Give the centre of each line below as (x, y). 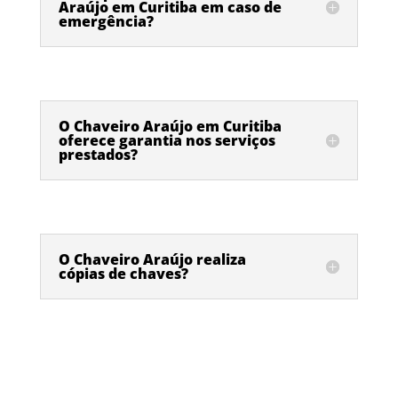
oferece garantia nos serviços (167, 141)
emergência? (106, 22)
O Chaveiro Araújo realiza (152, 260)
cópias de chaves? (123, 274)
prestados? (98, 155)
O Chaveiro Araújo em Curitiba (170, 127)
